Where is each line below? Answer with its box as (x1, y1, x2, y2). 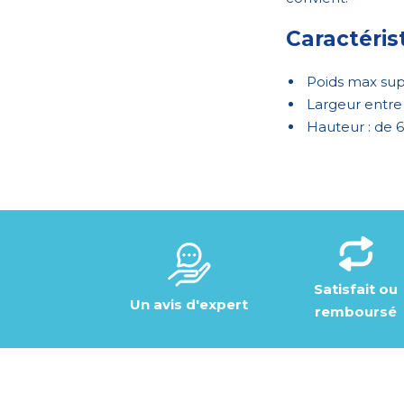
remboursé (315, 302, 397, 320)
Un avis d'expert (130, 296, 248, 314)
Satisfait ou (314, 280, 398, 298)
